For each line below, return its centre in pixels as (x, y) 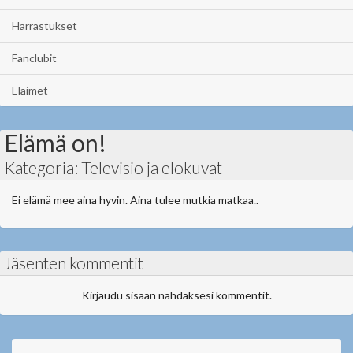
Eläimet (30, 90)
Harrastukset (45, 26)
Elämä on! (55, 143)
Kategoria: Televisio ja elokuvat (113, 167)
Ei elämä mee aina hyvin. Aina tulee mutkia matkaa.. (135, 200)
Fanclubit (34, 58)
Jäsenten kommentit (74, 263)
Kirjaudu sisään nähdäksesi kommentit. (176, 295)
